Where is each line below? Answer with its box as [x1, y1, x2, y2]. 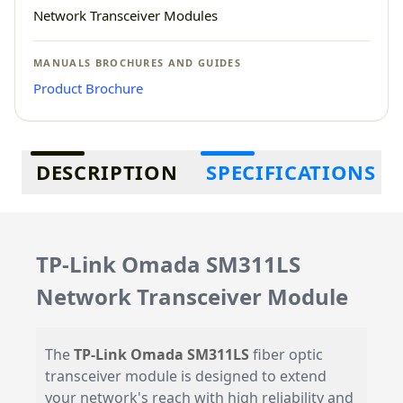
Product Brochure [33, 79, 143, 97]
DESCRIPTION [36, 158, 178, 185]
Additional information [13, 150, 168, 170]
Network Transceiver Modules [33, 6, 218, 24]
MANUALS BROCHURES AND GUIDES [33, 56, 241, 69]
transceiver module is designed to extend [45, 366, 327, 386]
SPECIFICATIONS [206, 158, 376, 185]
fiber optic [249, 345, 323, 364]
